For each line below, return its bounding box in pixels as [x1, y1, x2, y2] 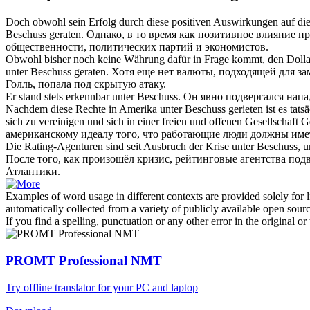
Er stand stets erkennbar [6, 91, 112, 103]
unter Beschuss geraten [6, 66, 106, 78]
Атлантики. [6, 165, 60, 178]
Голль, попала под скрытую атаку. [6, 78, 166, 91]
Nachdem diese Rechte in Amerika [6, 103, 160, 116]
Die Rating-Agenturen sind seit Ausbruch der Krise [6, 140, 232, 153]
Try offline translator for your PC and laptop [6, 281, 198, 293]
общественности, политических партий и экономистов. [6, 41, 268, 53]
